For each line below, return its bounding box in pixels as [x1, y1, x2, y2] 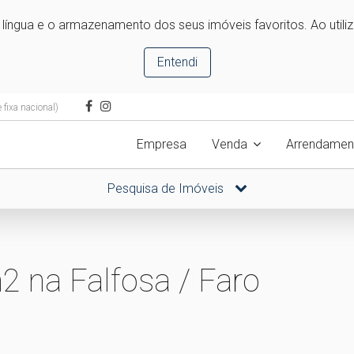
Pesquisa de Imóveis [107, 181, 227, 196]
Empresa [137, 137, 186, 152]
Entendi [156, 55, 198, 70]
